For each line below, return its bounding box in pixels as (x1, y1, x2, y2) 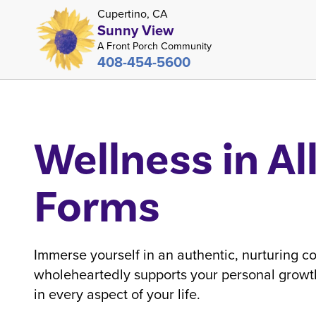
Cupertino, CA (97, 6, 168, 22)
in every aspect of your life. (34, 284, 200, 305)
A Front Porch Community (97, 38, 212, 54)
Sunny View (97, 20, 174, 40)
